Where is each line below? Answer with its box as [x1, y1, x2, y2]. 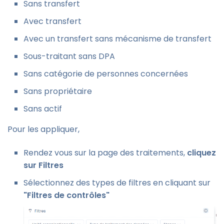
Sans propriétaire [23, 85, 92, 97]
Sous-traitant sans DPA [23, 50, 115, 62]
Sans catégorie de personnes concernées [23, 67, 188, 79]
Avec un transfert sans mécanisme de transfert [23, 32, 211, 44]
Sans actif [23, 102, 62, 114]
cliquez [187, 146, 216, 158]
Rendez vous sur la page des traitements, [23, 146, 187, 158]
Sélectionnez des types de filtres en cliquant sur [23, 176, 210, 188]
